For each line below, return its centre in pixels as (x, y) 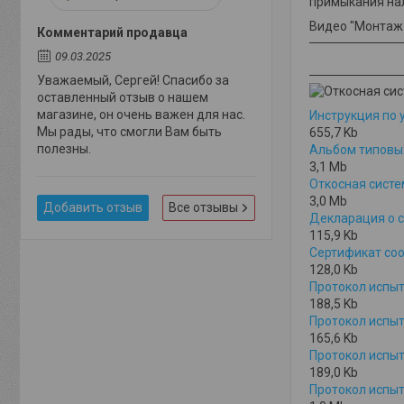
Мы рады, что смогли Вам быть (129, 132)
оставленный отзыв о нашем (123, 97)
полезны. (64, 149)
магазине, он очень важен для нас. (141, 115)
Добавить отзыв (93, 207)
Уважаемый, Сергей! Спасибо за (133, 80)
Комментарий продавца (112, 32)
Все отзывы (203, 207)
